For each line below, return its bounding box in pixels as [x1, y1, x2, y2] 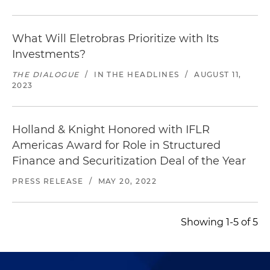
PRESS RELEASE [12, 176, 84, 186]
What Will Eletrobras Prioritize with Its [12, 31, 219, 45]
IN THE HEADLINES [94, 69, 180, 79]
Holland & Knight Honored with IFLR [12, 122, 210, 136]
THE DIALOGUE [12, 69, 80, 79]
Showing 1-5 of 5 [181, 216, 258, 228]
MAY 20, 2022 [98, 176, 157, 186]
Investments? [12, 47, 86, 61]
